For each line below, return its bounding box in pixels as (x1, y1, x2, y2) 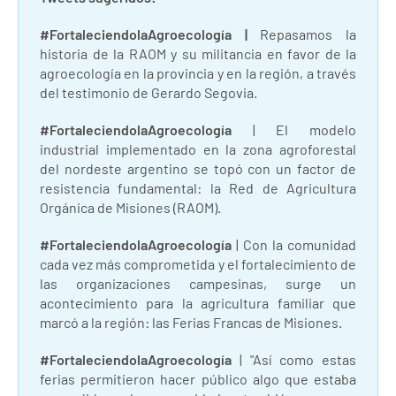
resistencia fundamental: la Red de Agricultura (40, 179, 356, 197)
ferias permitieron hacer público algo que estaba (40, 370, 356, 388)
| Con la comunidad (232, 236, 356, 254)
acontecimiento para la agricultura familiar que (40, 294, 356, 312)
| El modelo (232, 121, 356, 139)
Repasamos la (247, 26, 357, 43)
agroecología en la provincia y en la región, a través (40, 65, 356, 82)
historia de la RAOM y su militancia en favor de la (40, 45, 356, 63)
